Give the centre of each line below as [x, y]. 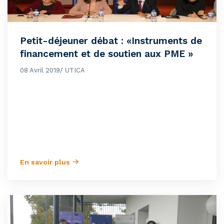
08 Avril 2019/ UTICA [52, 70]
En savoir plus [46, 162]
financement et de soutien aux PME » [106, 54]
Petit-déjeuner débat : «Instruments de [111, 41]
